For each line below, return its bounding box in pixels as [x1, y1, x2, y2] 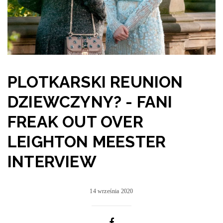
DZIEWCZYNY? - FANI [7, 92, 173, 111]
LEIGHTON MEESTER [7, 132, 166, 151]
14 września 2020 [90, 187, 133, 195]
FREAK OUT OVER [7, 112, 143, 131]
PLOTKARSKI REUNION [7, 72, 183, 91]
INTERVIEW [7, 152, 97, 171]
